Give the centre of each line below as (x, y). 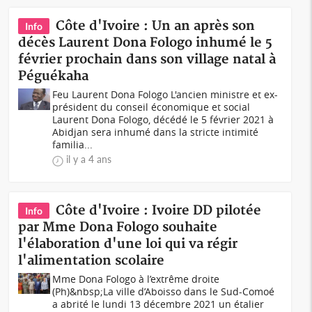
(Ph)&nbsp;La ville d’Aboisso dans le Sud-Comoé (164, 291)
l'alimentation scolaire (92, 261)
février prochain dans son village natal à (147, 60)
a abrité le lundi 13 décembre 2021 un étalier (158, 304)
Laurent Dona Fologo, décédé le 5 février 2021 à (163, 119)
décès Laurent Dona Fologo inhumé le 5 (146, 43)
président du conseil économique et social (151, 107)
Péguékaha (54, 76)
